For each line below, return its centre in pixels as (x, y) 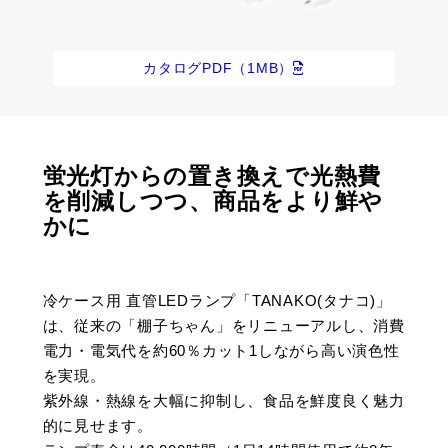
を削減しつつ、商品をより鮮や (213, 202)
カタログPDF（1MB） (218, 67)
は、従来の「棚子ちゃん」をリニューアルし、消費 (223, 325)
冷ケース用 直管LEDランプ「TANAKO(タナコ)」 (217, 300)
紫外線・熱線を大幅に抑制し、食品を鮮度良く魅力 (223, 400)
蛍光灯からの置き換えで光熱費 (212, 177)
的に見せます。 (97, 425)
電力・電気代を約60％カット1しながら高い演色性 (221, 350)
